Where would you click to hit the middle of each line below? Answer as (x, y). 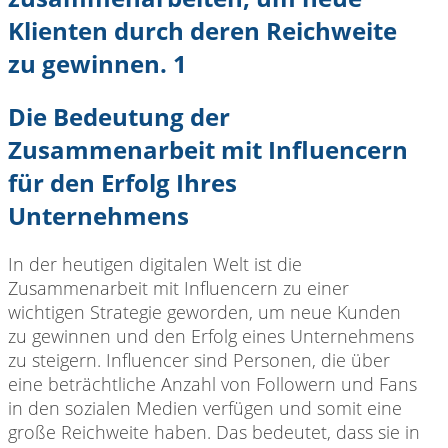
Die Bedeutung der (119, 116)
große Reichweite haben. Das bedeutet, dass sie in (214, 431)
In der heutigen (71, 263)
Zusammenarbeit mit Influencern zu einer (178, 287)
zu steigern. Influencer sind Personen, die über (199, 359)
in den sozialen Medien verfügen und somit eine (205, 407)
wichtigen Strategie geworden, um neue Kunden (204, 311)
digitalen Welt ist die (218, 263)
